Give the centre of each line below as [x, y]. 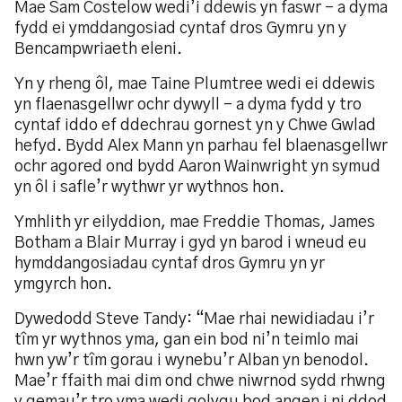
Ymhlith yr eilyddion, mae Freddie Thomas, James [195, 223]
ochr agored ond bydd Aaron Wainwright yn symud [197, 167]
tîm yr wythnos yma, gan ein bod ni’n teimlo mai [187, 340]
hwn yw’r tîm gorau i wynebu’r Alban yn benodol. [192, 361]
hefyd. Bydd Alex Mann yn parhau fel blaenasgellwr [201, 146]
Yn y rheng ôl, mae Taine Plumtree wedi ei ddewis [195, 84]
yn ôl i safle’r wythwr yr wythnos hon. [149, 188]
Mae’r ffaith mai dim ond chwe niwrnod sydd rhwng [200, 381]
